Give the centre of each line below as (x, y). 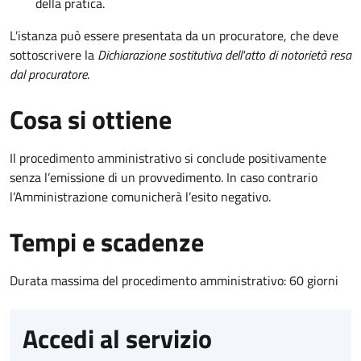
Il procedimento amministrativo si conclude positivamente (168, 158)
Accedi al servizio (117, 339)
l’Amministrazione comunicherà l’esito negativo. (140, 197)
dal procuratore (48, 75)
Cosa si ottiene (91, 120)
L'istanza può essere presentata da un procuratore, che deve (174, 36)
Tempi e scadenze (107, 242)
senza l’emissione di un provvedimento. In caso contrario (164, 178)
